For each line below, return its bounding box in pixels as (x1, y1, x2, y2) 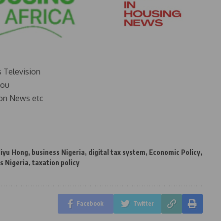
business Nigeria (32, 147, 85, 156)
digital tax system (88, 147, 146, 156)
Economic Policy (149, 147, 200, 156)
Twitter (133, 199, 154, 207)
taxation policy (32, 158, 79, 167)
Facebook (76, 199, 104, 207)
